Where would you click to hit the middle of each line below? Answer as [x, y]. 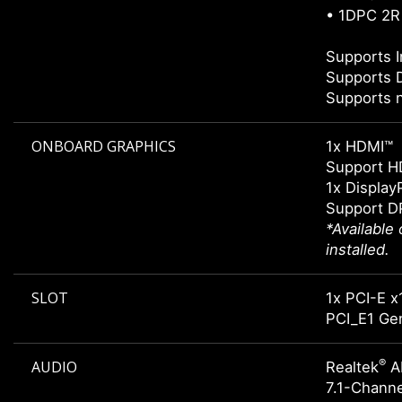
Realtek [352, 367]
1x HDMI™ [359, 147]
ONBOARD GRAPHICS [104, 147]
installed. [358, 250]
